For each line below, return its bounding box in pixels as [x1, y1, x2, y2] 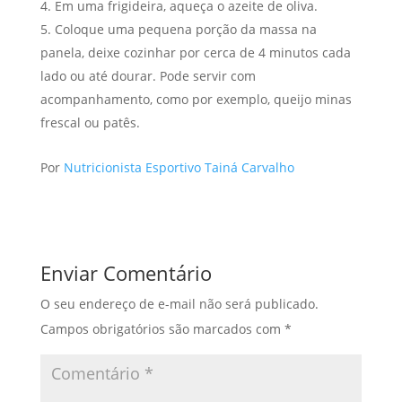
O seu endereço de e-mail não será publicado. [39, 295, 319, 313]
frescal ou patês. [39, 114, 140, 132]
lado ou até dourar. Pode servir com [39, 67, 256, 85]
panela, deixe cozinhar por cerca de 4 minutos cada [39, 44, 351, 62]
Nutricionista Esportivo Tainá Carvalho [63, 159, 294, 177]
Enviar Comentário [39, 259, 212, 287]
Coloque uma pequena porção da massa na [54, 21, 317, 39]
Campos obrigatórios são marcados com [39, 320, 284, 338]
